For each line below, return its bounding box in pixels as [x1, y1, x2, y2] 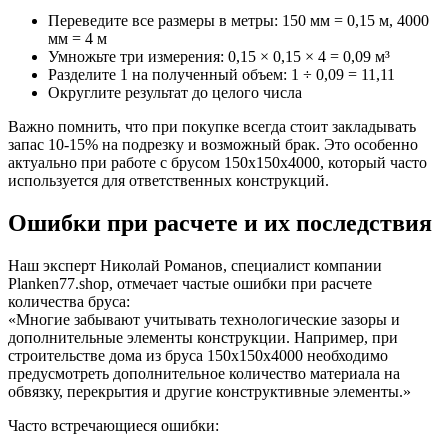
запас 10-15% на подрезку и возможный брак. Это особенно [8, 136, 418, 154]
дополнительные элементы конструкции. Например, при [8, 329, 398, 347]
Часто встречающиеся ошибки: [8, 417, 219, 435]
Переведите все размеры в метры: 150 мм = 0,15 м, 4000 [48, 12, 429, 30]
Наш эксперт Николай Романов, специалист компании [8, 257, 382, 275]
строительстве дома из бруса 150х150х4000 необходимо [8, 347, 388, 365]
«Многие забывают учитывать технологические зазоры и [8, 311, 400, 329]
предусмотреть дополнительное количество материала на [8, 365, 400, 383]
